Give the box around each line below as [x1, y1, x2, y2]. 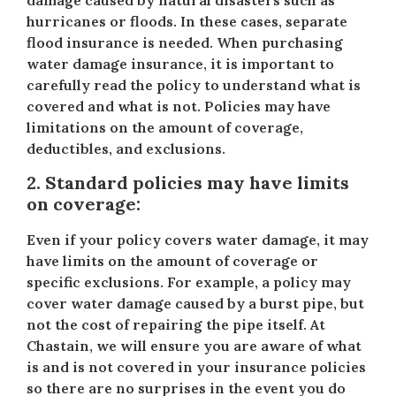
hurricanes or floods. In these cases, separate [27, 12, 347, 31]
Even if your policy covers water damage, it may [27, 230, 369, 248]
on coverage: [27, 192, 141, 215]
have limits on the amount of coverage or [27, 251, 318, 270]
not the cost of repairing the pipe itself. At [27, 315, 325, 333]
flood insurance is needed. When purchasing [27, 34, 343, 52]
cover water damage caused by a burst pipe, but [27, 293, 364, 312]
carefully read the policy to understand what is [27, 76, 361, 95]
